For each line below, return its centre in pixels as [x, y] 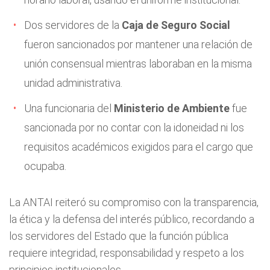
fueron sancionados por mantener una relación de [138, 44]
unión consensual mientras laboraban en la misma [138, 64]
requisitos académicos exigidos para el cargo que [139, 147]
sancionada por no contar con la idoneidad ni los [134, 127]
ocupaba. [45, 166]
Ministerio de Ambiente [172, 108]
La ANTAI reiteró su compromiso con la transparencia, [134, 202]
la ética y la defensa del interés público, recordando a [132, 219]
